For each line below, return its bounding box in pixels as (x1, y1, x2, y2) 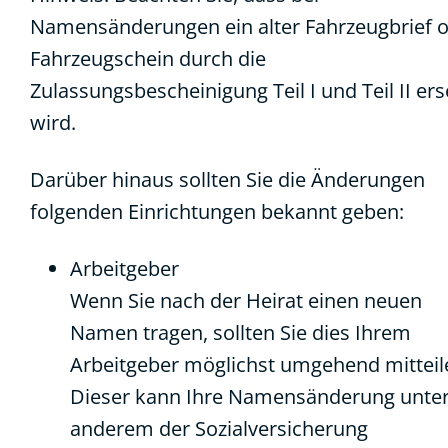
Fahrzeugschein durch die (30, 45, 266, 72)
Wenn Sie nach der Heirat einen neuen (70, 287, 422, 314)
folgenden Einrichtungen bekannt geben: (30, 198, 404, 225)
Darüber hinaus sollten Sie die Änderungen (30, 166, 425, 193)
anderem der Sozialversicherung (70, 415, 368, 442)
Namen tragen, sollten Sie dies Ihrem (70, 319, 411, 346)
